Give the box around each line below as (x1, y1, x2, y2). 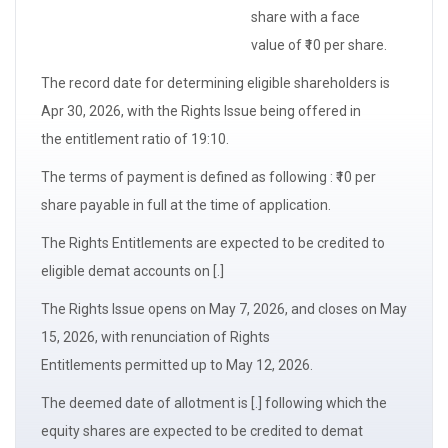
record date (69, 75, 142, 92)
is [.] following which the (235, 395, 387, 412)
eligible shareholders (247, 75, 377, 92)
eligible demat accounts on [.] (41, 263, 224, 280)
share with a (251, 9, 331, 26)
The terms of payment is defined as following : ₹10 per (41, 169, 376, 186)
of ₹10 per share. (285, 37, 387, 54)
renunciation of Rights (131, 329, 270, 346)
